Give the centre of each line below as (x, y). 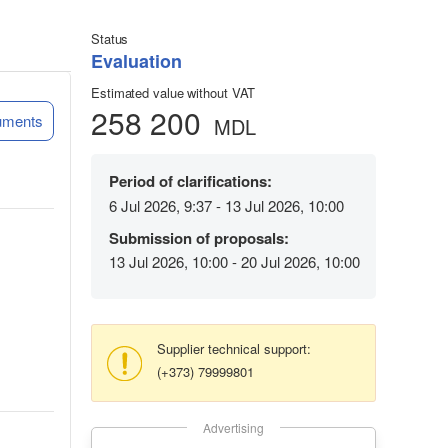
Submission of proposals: (199, 237)
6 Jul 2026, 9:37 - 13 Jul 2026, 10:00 (226, 205)
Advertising (233, 428)
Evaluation (136, 61)
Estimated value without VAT (173, 93)
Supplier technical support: (234, 349)
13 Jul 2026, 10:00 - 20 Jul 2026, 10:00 (234, 262)
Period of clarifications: (190, 181)
